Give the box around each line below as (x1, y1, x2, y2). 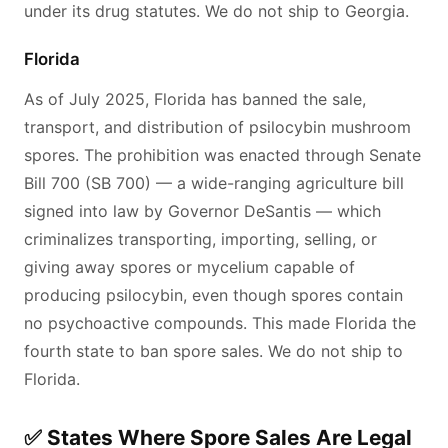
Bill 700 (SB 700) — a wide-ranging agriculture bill (24, 172, 404, 193)
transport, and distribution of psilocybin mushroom (24, 116, 411, 137)
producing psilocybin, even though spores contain (24, 284, 403, 305)
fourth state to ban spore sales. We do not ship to (24, 340, 403, 361)
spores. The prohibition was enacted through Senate (24, 144, 421, 165)
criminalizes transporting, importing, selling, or (24, 228, 377, 249)
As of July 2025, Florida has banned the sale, (24, 88, 366, 109)
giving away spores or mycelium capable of (24, 256, 355, 277)
